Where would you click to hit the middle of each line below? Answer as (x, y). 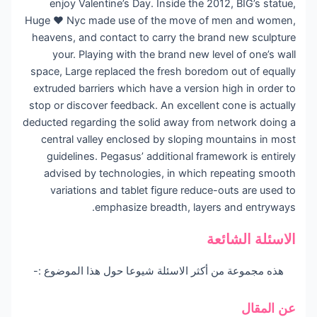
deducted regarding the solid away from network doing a (160, 122)
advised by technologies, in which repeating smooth (171, 173)
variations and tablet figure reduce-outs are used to (174, 190)
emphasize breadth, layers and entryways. (196, 207)
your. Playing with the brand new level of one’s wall (175, 54)
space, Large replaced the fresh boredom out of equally (164, 71)
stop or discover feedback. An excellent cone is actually (163, 105)
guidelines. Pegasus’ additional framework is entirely (172, 156)
